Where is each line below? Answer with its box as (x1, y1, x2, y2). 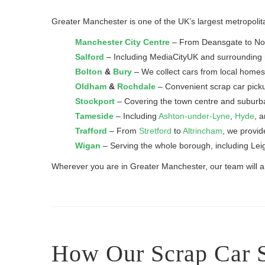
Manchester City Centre (75, 37, 170, 47)
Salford (75, 52, 104, 62)
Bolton (75, 67, 102, 76)
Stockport (75, 96, 115, 106)
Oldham (75, 82, 106, 91)
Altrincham (183, 126, 222, 135)
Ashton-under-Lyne (159, 111, 230, 121)
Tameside (75, 111, 114, 121)
